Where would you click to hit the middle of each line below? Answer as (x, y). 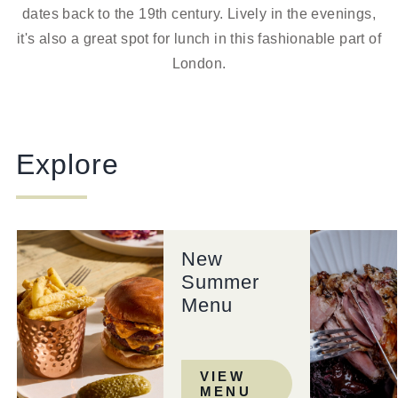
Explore (67, 164)
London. (199, 64)
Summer (220, 282)
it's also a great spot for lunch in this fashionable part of (199, 39)
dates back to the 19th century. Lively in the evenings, (199, 14)
